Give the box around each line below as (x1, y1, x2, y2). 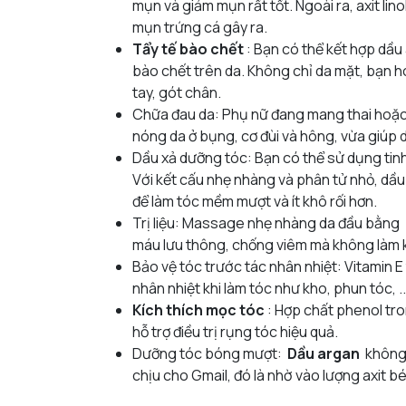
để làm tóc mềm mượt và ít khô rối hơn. (132, 190, 377, 211)
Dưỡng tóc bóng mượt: (132, 343, 287, 363)
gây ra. (220, 16, 267, 37)
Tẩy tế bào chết (132, 38, 244, 59)
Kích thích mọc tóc (132, 299, 265, 320)
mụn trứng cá (132, 16, 220, 37)
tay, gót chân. (132, 82, 221, 102)
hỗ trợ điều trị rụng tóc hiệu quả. (132, 321, 338, 342)
